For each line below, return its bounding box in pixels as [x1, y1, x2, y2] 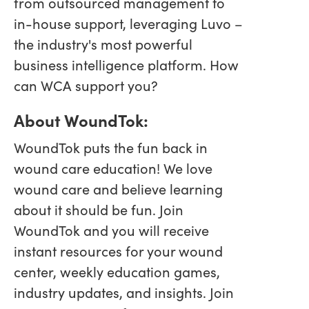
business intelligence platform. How [14, 55, 239, 74]
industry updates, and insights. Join [14, 283, 234, 302]
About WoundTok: [14, 108, 148, 132]
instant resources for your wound [14, 241, 223, 261]
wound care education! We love [14, 159, 212, 178]
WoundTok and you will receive [14, 221, 209, 240]
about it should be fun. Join [14, 200, 183, 219]
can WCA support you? [14, 76, 158, 95]
